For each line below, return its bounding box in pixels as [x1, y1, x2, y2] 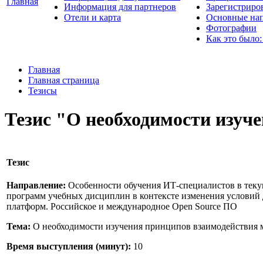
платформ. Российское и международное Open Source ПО [6, 201, 237, 212]
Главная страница [28, 75, 99, 85]
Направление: [6, 180, 66, 191]
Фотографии [206, 22, 257, 33]
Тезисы [28, 85, 57, 96]
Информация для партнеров [64, 1, 176, 12]
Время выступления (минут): [6, 241, 131, 252]
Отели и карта [64, 12, 121, 22]
